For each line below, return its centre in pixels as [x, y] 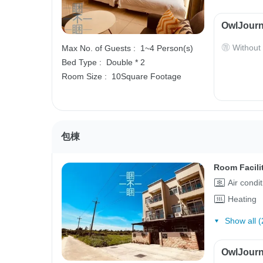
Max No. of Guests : [99, 48]
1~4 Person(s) [167, 48]
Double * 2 [126, 62]
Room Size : [84, 76]
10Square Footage [146, 76]
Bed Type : [82, 62]
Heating [242, 199]
